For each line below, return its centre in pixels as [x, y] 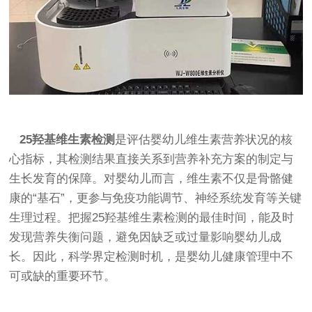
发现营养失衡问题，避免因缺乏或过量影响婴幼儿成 [146, 237]
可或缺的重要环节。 [63, 276]
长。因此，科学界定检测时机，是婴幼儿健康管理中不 [151, 256]
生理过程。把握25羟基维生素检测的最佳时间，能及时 [152, 217]
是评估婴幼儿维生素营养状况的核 [204, 139]
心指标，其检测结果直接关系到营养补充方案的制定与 [151, 159]
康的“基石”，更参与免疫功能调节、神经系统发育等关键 [156, 198]
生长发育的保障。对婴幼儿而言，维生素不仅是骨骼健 [151, 178]
